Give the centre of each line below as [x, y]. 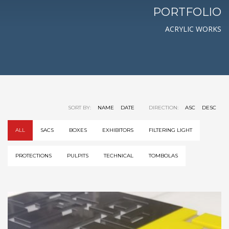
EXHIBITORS [118, 130]
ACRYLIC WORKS [193, 29]
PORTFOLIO [187, 12]
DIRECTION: [164, 108]
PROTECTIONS [33, 156]
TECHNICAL [119, 156]
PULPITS [78, 156]
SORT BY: [80, 108]
